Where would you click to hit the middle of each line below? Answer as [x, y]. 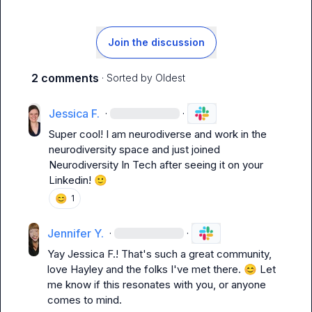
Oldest [170, 78]
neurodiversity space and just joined [134, 149]
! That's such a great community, [193, 254]
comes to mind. [86, 300]
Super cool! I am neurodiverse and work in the [157, 134]
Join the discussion [156, 42]
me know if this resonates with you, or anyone [156, 284]
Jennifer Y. [75, 233]
